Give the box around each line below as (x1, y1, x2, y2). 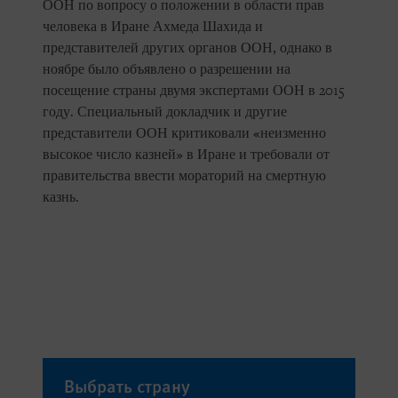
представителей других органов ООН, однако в (43, 40, 332, 57)
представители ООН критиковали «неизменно (43, 125, 326, 142)
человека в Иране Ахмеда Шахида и (43, 19, 263, 36)
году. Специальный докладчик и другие (43, 104, 287, 121)
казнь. (43, 189, 83, 206)
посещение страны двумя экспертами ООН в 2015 (43, 83, 345, 99)
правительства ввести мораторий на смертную (43, 168, 326, 185)
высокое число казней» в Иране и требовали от (43, 147, 330, 163)
